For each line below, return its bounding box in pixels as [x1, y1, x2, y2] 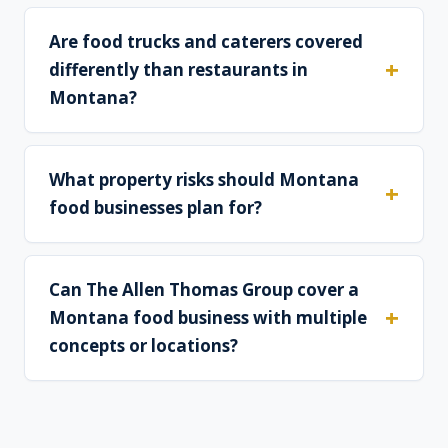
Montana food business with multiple [49, 306, 367, 330]
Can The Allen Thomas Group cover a [49, 278, 359, 302]
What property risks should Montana [49, 168, 359, 192]
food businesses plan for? [49, 196, 262, 220]
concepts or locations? [49, 334, 238, 358]
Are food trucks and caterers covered [49, 30, 363, 54]
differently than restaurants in [49, 58, 308, 82]
